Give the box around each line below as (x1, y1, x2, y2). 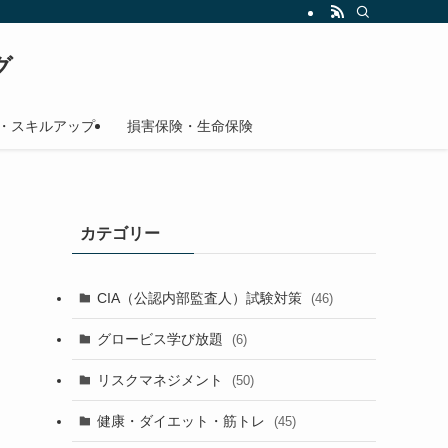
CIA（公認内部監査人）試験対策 (96, 289, 306, 306)
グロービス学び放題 (96, 330, 227, 347)
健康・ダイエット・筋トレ (96, 412, 269, 429)
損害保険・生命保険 (126, 118, 253, 134)
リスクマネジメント (96, 371, 227, 388)
